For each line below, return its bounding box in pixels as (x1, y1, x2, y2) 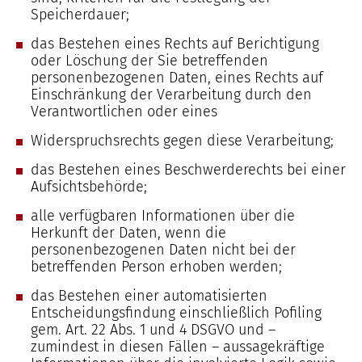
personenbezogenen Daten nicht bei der (31, 241, 296, 259)
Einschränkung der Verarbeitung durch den (31, 86, 312, 103)
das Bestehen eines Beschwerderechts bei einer (31, 161, 346, 179)
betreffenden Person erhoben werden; (31, 258, 282, 276)
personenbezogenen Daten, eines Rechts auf (31, 69, 323, 86)
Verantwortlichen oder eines (31, 103, 217, 120)
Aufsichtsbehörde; (31, 178, 147, 196)
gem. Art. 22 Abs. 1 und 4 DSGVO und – (31, 321, 276, 339)
